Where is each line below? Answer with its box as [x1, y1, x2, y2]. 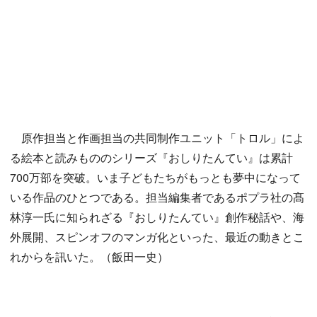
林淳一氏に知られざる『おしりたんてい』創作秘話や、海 [10, 209, 304, 226]
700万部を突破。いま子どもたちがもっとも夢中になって [10, 169, 301, 186]
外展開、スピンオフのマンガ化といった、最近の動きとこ [10, 229, 304, 246]
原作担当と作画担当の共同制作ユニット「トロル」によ [10, 129, 304, 146]
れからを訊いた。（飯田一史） [10, 248, 168, 265]
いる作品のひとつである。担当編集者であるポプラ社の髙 [10, 189, 304, 206]
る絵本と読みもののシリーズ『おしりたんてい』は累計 [10, 149, 293, 166]
